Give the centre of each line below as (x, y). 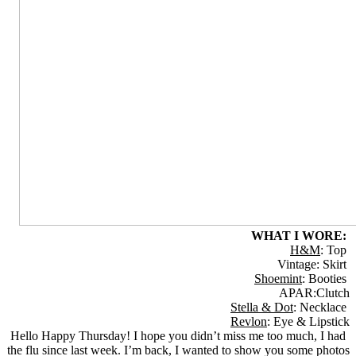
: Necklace (321, 308)
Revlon (249, 322)
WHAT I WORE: (300, 236)
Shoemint (278, 279)
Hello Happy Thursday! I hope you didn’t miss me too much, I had (178, 336)
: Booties (326, 279)
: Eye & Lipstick (308, 322)
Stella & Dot (262, 308)
